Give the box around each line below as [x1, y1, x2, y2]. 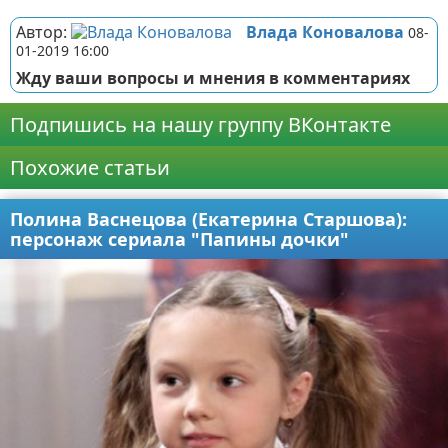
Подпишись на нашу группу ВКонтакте [10, 111, 391, 138]
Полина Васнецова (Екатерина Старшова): [10, 207, 407, 231]
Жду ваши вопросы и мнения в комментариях [16, 67, 410, 89]
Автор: [16, 21, 71, 43]
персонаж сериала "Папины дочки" [10, 227, 349, 251]
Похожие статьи [10, 154, 170, 181]
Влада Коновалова [246, 21, 404, 43]
